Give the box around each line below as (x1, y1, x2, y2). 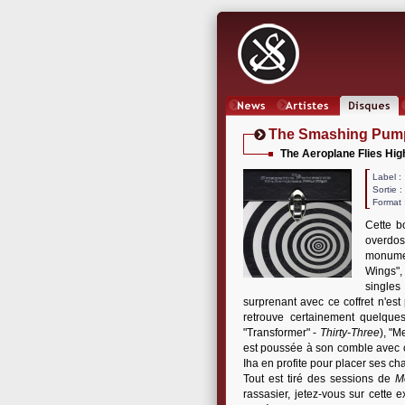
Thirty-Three (319, 326, 380, 339)
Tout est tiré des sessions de (243, 372, 395, 385)
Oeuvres (350, 116, 389, 128)
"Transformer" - (243, 326, 320, 339)
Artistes (288, 116, 325, 128)
